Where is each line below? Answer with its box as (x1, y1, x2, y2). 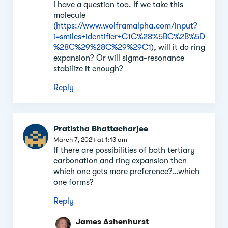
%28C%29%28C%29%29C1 (53, 42, 151, 52)
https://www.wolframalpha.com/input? (56, 21, 197, 31)
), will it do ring (151, 42, 205, 52)
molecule (53, 10, 85, 20)
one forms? (53, 177, 94, 187)
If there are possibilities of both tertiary (53, 145, 195, 155)
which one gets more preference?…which (53, 166, 199, 176)
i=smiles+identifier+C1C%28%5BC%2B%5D (53, 32, 205, 41)
